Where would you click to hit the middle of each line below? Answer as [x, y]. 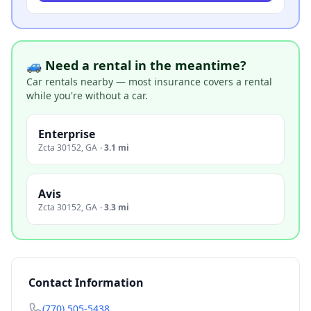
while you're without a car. [87, 95]
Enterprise [67, 134]
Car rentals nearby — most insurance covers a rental [149, 82]
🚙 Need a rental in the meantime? [136, 65]
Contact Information [86, 283]
